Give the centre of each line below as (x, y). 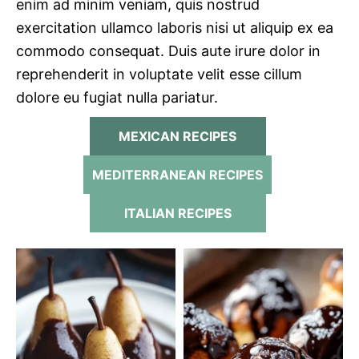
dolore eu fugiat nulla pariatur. (117, 98)
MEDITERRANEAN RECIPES (177, 175)
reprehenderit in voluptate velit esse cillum (159, 75)
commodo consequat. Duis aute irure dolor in (168, 51)
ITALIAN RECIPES (177, 214)
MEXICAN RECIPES (177, 137)
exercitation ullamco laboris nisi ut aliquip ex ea (175, 28)
